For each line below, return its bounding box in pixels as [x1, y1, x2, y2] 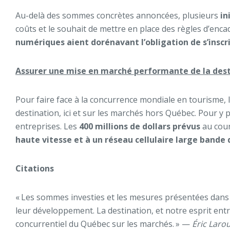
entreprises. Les [15, 121, 79, 132]
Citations [15, 163, 54, 174]
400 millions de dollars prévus [79, 121, 202, 132]
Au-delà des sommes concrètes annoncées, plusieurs [15, 10, 218, 21]
